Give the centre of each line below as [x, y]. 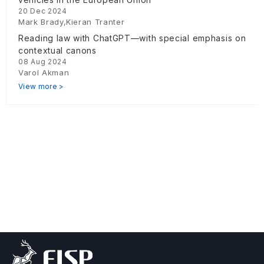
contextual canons [57, 51]
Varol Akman [44, 73]
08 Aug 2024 [43, 62]
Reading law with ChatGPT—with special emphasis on [132, 38]
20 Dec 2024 [43, 11]
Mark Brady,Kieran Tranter [72, 22]
